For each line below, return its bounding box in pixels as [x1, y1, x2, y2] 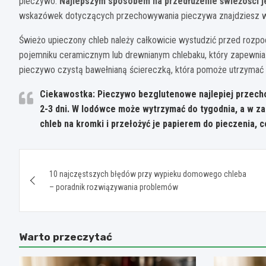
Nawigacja [18, 148, 112, 172]
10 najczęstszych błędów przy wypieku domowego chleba [49, 169, 246, 179]
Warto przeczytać [19, 230, 112, 243]
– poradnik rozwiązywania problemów [49, 182, 178, 192]
